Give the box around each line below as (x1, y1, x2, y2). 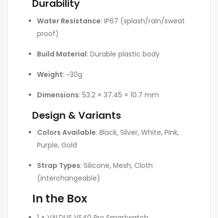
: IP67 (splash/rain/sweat (101, 16, 185, 26)
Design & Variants (32, 108, 121, 122)
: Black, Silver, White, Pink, (96, 127, 179, 138)
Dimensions (37, 90, 79, 100)
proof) (37, 28, 59, 38)
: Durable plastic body (87, 49, 160, 59)
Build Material (37, 49, 87, 59)
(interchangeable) (37, 173, 100, 183)
